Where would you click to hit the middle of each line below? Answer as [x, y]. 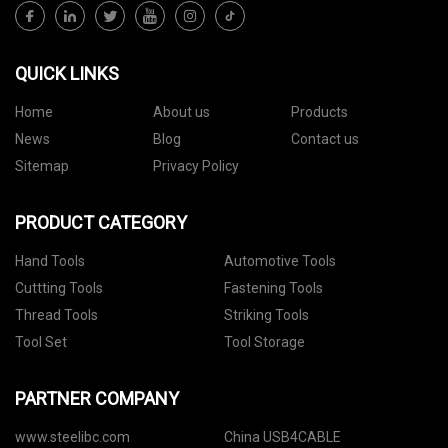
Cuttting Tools [59, 288]
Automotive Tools [280, 261]
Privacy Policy [195, 166]
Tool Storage [264, 342]
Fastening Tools [273, 288]
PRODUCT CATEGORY [101, 223]
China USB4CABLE [282, 437]
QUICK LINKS [67, 74]
